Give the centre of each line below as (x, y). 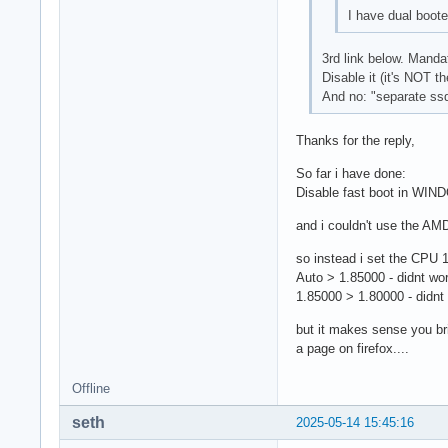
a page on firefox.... (352, 349)
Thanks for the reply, (355, 141)
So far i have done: (351, 174)
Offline (91, 389)
